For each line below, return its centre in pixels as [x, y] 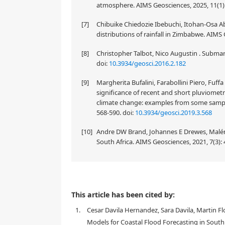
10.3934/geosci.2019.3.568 [174, 113]
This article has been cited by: [123, 195]
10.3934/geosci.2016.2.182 [147, 63]
